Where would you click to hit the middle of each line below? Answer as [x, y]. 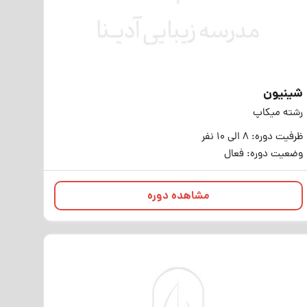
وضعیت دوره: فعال [263, 155]
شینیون [283, 94]
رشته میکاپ [278, 113]
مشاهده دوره [178, 196]
